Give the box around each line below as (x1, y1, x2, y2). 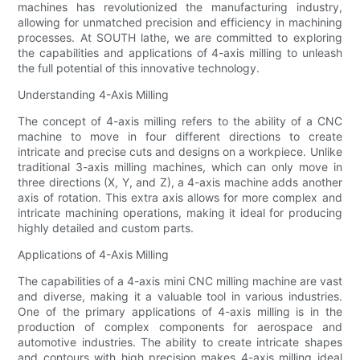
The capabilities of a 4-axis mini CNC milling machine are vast (18, 273, 342, 288)
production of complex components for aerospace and (18, 319, 342, 333)
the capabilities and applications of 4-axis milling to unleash (18, 45, 342, 59)
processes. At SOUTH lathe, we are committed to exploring (18, 30, 342, 44)
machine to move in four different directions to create (18, 129, 342, 143)
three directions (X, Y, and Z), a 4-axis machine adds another (18, 174, 342, 189)
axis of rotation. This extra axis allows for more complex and (18, 190, 342, 204)
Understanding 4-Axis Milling (18, 87, 170, 101)
